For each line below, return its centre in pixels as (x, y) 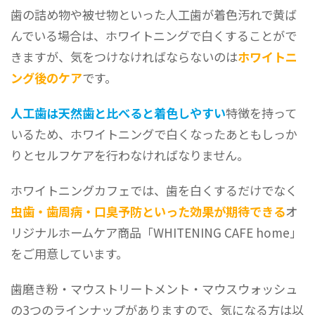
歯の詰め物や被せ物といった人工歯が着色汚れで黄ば (154, 15)
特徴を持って (262, 113)
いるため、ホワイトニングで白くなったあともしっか (154, 134)
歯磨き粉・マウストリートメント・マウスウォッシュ (154, 289)
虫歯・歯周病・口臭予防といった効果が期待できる (148, 212)
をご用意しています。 (70, 254)
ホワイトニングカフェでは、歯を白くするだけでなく (154, 191)
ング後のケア (47, 78)
